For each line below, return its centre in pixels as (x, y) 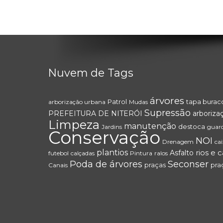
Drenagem (178, 142)
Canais (58, 165)
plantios (112, 153)
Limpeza (74, 125)
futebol (58, 153)
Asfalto (182, 153)
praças (155, 165)
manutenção (150, 126)
